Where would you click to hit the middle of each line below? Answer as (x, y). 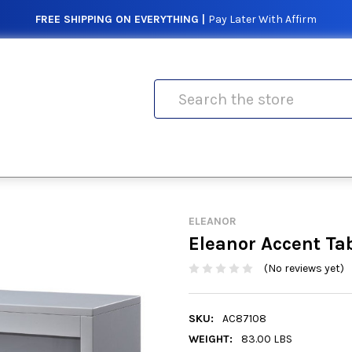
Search (172, 88)
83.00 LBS (266, 339)
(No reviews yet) (304, 269)
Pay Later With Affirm (262, 19)
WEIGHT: (211, 339)
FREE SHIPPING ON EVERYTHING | (120, 19)
